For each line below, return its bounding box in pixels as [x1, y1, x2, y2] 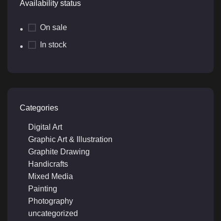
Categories [20, 104, 58, 112]
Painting [28, 184, 57, 193]
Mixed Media [28, 172, 73, 181]
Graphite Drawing [28, 147, 90, 156]
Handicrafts [28, 160, 68, 169]
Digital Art [28, 123, 62, 132]
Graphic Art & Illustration [28, 135, 112, 144]
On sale [40, 23, 67, 32]
